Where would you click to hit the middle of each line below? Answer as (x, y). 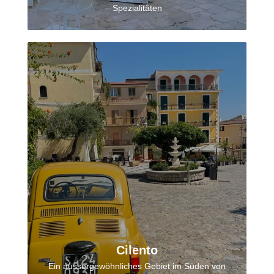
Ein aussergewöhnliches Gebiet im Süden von (137, 266)
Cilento (137, 250)
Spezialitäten (137, 8)
